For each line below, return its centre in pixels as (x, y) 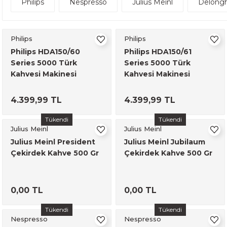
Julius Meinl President (53, 142)
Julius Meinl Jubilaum (165, 142)
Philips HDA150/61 (158, 52)
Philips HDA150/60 (45, 52)
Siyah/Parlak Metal (160, 85)
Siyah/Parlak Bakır (45, 85)
